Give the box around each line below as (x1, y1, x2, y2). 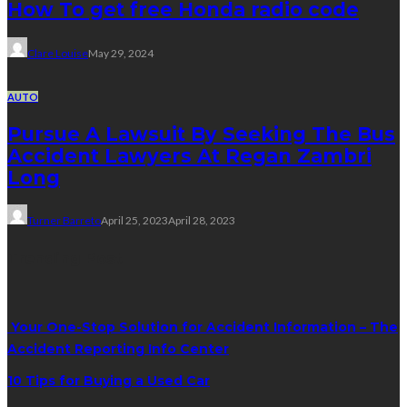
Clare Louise (27, 45, 88, 60)
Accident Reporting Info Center (7, 340, 229, 357)
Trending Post (7, 248, 123, 267)
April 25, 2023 (101, 213, 168, 228)
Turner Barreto (27, 213, 101, 228)
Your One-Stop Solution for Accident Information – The (7, 318, 398, 335)
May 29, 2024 (88, 45, 154, 60)
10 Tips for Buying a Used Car (7, 372, 210, 390)
